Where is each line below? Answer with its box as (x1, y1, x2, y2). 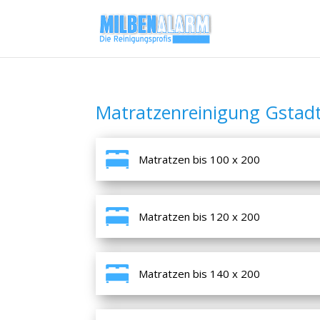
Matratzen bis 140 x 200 (139, 266, 261, 281)
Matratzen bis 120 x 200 (139, 209, 261, 224)
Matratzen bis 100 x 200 (139, 151, 261, 166)
